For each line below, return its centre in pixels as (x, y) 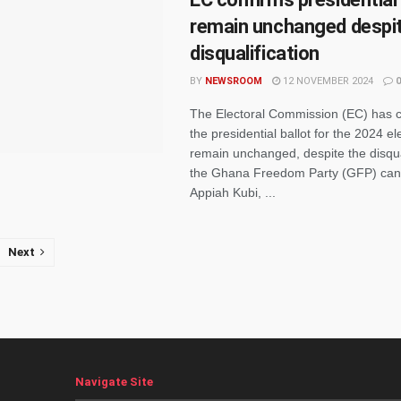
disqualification (255, 53)
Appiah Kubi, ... (233, 192)
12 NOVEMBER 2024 (327, 81)
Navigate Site (115, 382)
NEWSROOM (234, 81)
